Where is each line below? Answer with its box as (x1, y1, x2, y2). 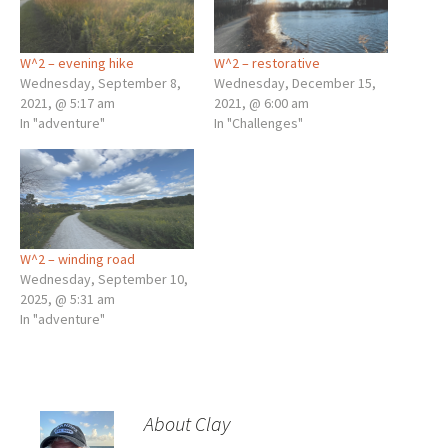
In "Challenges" (214, 114, 303, 133)
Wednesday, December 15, (214, 74, 376, 93)
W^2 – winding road (20, 249, 135, 268)
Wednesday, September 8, (20, 74, 181, 93)
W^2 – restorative (214, 54, 320, 73)
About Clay (144, 410, 230, 436)
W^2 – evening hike (20, 54, 134, 73)
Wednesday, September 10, (20, 269, 188, 288)
